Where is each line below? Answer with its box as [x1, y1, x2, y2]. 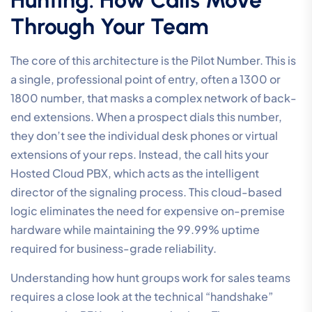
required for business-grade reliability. [10, 240, 217, 256]
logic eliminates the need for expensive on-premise [10, 203, 285, 218]
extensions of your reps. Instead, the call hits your [10, 146, 269, 162]
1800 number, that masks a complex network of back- [10, 90, 297, 105]
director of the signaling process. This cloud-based [10, 184, 282, 199]
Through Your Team [10, 13, 208, 40]
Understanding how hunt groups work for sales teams [10, 270, 290, 285]
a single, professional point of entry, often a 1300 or [10, 71, 281, 86]
